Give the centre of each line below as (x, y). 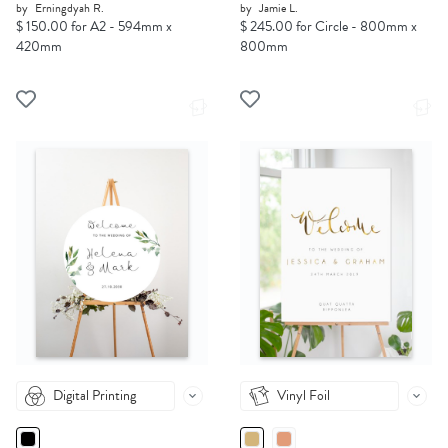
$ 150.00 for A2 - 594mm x (94, 27)
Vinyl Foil (303, 396)
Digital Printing (94, 396)
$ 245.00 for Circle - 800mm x (328, 27)
